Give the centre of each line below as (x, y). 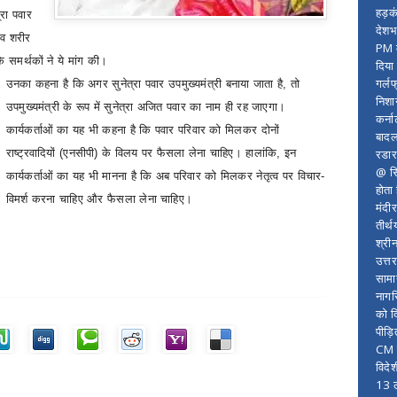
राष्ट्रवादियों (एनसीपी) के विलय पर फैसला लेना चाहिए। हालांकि (141, 153)
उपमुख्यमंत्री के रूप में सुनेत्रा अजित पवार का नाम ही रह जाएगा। (146, 107)
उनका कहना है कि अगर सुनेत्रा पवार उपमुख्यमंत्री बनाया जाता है (144, 84)
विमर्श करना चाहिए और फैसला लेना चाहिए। (99, 199)
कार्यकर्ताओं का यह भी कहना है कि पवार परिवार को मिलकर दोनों (143, 130)
